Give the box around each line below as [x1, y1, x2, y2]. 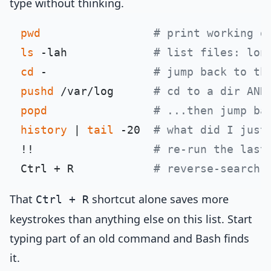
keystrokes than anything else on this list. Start [10, 212, 252, 226]
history [21, 123, 67, 136]
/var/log [54, 85, 154, 97]
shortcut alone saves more [89, 192, 229, 206]
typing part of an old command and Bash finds [10, 231, 249, 246]
